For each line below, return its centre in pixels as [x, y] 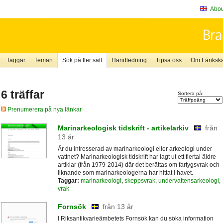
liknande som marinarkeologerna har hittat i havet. [125, 172]
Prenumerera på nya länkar [44, 110]
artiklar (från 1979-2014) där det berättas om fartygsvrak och [138, 165]
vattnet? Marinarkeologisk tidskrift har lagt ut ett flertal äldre [137, 157]
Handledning [129, 60]
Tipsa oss [168, 60]
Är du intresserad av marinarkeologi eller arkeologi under [135, 149]
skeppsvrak [140, 180]
